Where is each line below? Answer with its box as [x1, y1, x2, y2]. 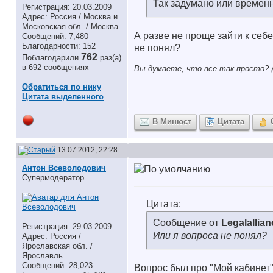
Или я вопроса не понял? [153, 230, 267, 241]
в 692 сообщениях [22, 63, 89, 72]
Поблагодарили [22, 53, 81, 62]
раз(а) [100, 53, 121, 62]
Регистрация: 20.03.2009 [22, 2, 112, 12]
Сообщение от [153, 218, 221, 228]
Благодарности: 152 [22, 41, 96, 51]
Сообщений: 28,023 [22, 261, 93, 270]
